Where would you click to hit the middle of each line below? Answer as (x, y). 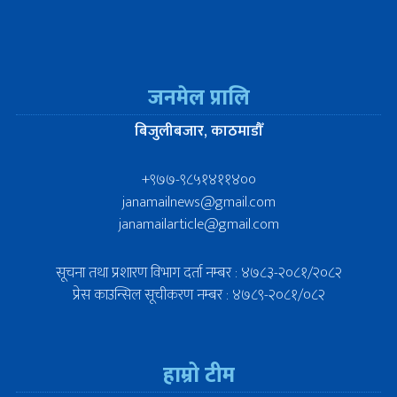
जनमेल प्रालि (198, 98)
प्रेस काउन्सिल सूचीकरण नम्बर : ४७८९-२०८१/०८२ (198, 295)
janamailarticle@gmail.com (198, 224)
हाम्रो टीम (198, 375)
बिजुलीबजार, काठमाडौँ (198, 131)
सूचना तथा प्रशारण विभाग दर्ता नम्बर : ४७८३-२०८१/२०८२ (198, 272)
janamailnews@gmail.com (198, 202)
